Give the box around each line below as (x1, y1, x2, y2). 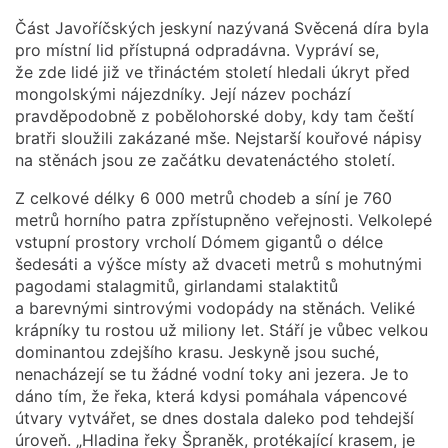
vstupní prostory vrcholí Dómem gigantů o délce (15, 231, 383, 252)
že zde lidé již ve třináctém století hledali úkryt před (15, 61, 410, 82)
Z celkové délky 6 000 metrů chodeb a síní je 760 (15, 187, 392, 208)
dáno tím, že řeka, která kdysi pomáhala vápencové (15, 385, 407, 406)
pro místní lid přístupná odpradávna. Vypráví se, (15, 39, 379, 60)
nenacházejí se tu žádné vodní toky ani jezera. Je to (15, 363, 409, 384)
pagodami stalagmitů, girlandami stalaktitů (15, 275, 338, 296)
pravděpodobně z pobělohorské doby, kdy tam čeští (15, 105, 414, 126)
